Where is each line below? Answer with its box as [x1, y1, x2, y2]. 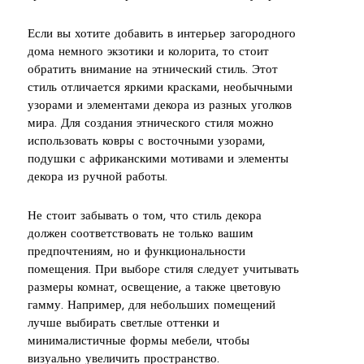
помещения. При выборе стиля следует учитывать [28, 263, 299, 276]
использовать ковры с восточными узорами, [28, 135, 265, 148]
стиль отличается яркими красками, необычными [28, 81, 292, 94]
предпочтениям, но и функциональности [28, 245, 245, 258]
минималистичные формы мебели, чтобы [28, 335, 249, 348]
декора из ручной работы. [28, 171, 167, 184]
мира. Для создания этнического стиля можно [28, 117, 274, 130]
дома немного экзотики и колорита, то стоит [28, 45, 269, 58]
